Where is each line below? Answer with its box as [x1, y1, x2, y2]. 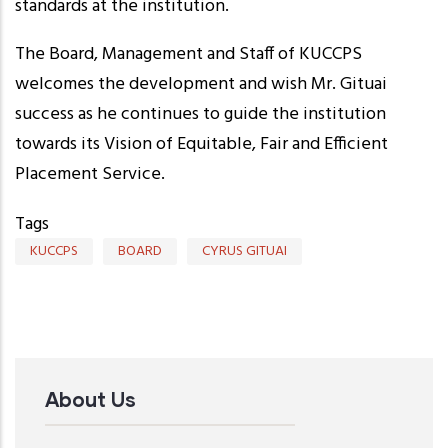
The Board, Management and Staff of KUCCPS [15, 40, 362, 70]
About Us [45, 387, 136, 412]
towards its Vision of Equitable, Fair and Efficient [15, 130, 388, 160]
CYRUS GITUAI [202, 240, 287, 264]
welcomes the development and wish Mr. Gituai [15, 70, 387, 100]
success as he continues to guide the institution [15, 100, 386, 130]
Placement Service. [15, 160, 165, 190]
